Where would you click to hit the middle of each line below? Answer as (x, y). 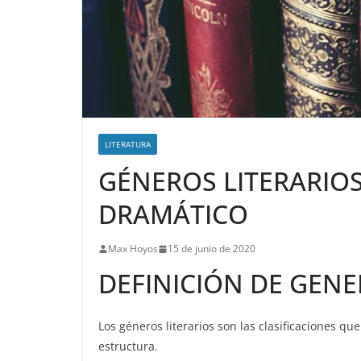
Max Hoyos (133, 249)
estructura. (128, 346)
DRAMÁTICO (173, 214)
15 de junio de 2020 (212, 249)
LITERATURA (128, 145)
